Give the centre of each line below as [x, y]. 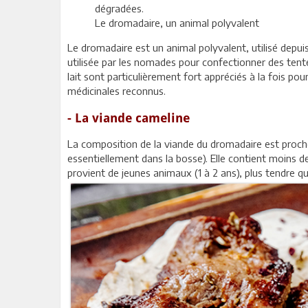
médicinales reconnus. [117, 91]
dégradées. [119, 9]
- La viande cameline [129, 118]
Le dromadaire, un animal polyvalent [177, 23]
